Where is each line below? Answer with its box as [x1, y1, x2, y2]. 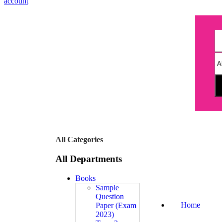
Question [96, 192, 124, 201]
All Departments [55, 154, 122, 165]
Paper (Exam [96, 201, 136, 210]
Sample [96, 183, 119, 192]
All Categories [55, 135, 103, 144]
